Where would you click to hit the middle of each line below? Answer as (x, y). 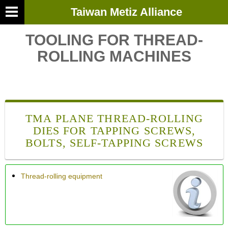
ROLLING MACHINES (115, 56)
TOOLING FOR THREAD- (115, 40)
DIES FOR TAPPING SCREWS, (114, 131)
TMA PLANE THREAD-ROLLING (114, 118)
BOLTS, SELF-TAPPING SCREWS (114, 143)
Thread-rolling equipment (62, 176)
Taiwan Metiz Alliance (126, 12)
